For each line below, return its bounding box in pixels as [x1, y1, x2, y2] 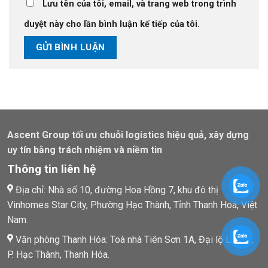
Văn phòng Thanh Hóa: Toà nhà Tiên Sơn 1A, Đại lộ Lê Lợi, [13, 233, 254, 245]
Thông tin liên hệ [7, 162, 96, 176]
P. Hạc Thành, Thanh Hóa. [7, 248, 109, 260]
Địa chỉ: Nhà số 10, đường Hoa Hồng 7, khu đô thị [13, 184, 218, 196]
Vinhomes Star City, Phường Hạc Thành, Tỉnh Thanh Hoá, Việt [7, 199, 257, 211]
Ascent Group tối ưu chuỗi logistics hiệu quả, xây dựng [7, 129, 249, 141]
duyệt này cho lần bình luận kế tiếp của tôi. [24, 19, 200, 30]
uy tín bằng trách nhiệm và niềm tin [7, 144, 162, 156]
